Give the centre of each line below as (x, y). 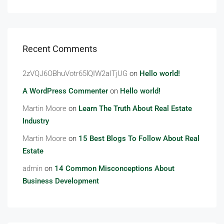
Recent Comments (60, 49)
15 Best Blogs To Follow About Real (139, 138)
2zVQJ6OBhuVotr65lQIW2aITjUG (75, 73)
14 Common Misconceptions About (114, 168)
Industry (36, 121)
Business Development (61, 181)
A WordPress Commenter (65, 91)
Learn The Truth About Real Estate (135, 108)
